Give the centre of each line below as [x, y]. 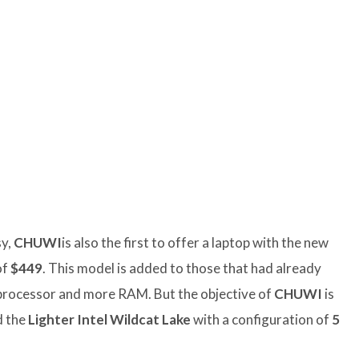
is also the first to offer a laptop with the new [195, 243]
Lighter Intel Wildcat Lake [109, 320]
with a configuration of [261, 320]
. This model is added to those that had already [182, 268]
